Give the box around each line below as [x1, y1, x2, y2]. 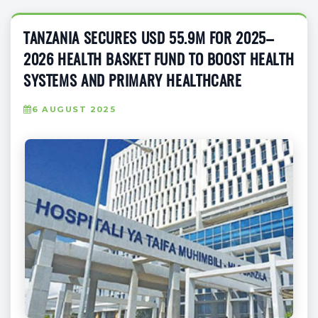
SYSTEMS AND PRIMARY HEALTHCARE [23, 74, 242, 89]
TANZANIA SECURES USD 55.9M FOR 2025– [23, 31, 274, 47]
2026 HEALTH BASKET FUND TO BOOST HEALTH [23, 53, 295, 68]
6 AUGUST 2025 [32, 104, 116, 114]
